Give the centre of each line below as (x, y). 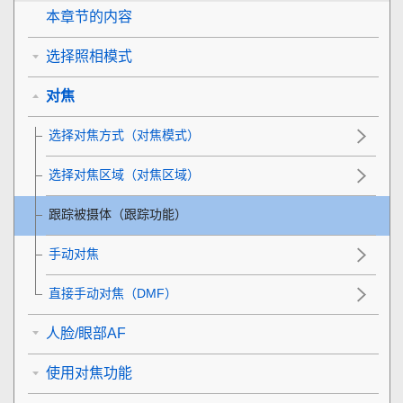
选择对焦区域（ (93, 174)
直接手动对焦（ (93, 293)
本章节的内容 (89, 16)
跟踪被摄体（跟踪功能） (118, 214)
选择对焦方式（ (93, 134)
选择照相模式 (89, 56)
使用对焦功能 (89, 372)
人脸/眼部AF (86, 333)
